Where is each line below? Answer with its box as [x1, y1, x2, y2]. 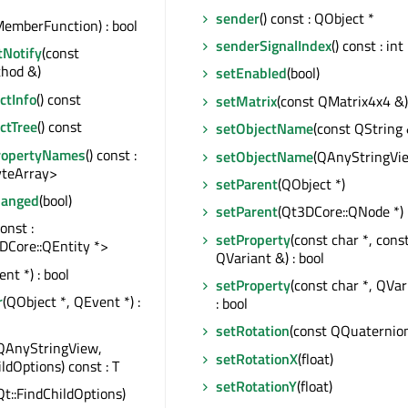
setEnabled [216, 62, 287, 85]
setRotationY [216, 375, 297, 398]
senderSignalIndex [216, 34, 331, 56]
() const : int [331, 34, 403, 56]
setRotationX [216, 347, 298, 370]
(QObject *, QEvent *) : [3, 291, 140, 313]
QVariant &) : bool [216, 246, 324, 269]
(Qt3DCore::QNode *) [278, 200, 403, 223]
